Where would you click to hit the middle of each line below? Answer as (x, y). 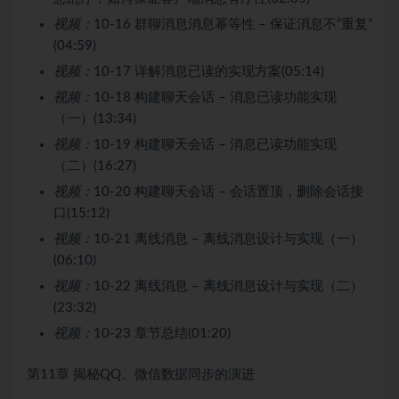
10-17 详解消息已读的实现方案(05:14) (209, 71)
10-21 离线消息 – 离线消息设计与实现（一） (228, 239)
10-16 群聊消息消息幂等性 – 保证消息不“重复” (233, 24)
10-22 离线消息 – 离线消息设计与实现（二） (228, 286)
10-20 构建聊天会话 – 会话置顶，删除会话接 (228, 191)
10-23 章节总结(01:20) (162, 333)
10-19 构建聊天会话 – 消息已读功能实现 (215, 144)
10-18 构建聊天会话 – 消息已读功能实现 (215, 97)
